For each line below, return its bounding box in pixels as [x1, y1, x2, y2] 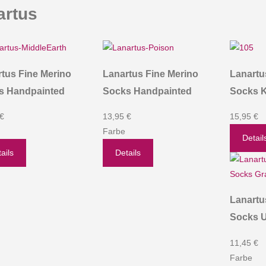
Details [115, 147, 141, 157]
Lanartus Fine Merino [102, 68, 198, 79]
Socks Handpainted [102, 85, 192, 96]
